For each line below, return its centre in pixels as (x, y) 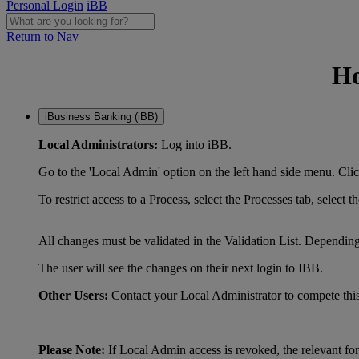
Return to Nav (42, 36)
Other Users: (73, 295)
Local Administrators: (98, 144)
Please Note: (72, 349)
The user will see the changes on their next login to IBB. (181, 268)
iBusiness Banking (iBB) (101, 116)
